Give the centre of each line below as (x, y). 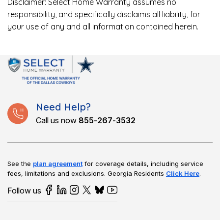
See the (20, 164)
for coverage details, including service (143, 164)
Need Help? (63, 107)
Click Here (183, 174)
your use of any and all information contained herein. (103, 27)
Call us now (57, 121)
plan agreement (58, 164)
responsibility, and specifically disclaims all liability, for (104, 14)
